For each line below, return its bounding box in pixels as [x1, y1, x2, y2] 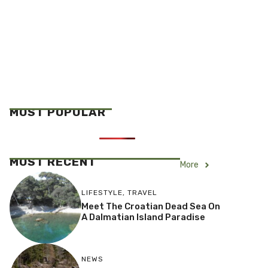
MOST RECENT [10, 155, 96, 169]
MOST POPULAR [10, 105, 106, 119]
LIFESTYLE [81, 188, 123, 197]
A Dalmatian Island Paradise [81, 212, 205, 223]
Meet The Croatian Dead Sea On [81, 201, 220, 212]
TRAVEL [127, 188, 157, 197]
